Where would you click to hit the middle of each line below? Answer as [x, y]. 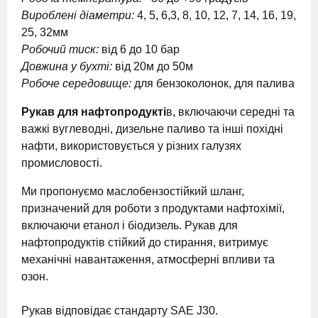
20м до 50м [163, 66]
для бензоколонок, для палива [214, 83]
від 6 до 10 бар [141, 49]
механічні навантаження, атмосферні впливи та [148, 259]
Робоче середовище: [78, 83]
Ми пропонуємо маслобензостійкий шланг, [133, 191]
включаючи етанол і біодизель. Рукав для [130, 225]
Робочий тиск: [61, 49]
